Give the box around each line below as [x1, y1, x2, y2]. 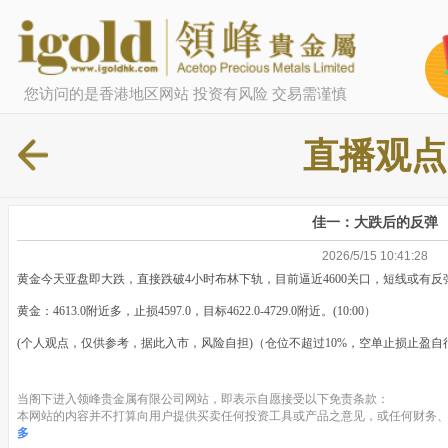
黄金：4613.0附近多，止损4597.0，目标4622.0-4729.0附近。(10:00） [17, 304, 376, 319]
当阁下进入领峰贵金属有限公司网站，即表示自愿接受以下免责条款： [17, 392, 389, 407]
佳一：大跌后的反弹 [312, 214, 438, 231]
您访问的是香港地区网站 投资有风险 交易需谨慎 [23, 84, 347, 102]
